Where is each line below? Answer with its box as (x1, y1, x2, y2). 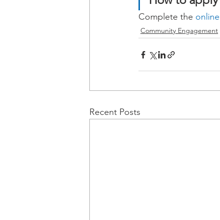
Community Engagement (140, 26, 218, 35)
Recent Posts (89, 107, 140, 118)
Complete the (138, 11, 195, 23)
